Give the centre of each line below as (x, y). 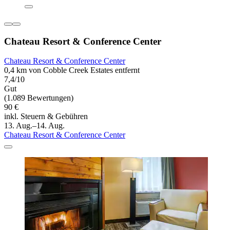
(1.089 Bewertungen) (39, 98)
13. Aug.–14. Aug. (34, 126)
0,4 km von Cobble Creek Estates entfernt (72, 70)
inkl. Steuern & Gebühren (46, 117)
